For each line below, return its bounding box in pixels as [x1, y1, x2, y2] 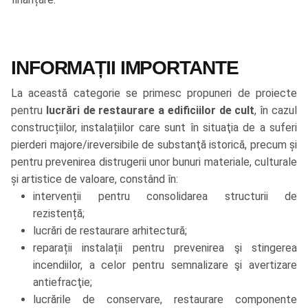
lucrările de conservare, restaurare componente [33, 293, 297, 307]
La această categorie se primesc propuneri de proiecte [11, 87, 297, 100]
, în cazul [254, 104, 298, 118]
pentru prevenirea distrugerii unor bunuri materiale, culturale [11, 155, 297, 169]
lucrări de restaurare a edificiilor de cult [45, 104, 255, 118]
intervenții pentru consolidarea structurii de [33, 190, 297, 203]
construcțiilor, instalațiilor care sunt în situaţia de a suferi [11, 121, 297, 135]
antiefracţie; [33, 276, 95, 289]
